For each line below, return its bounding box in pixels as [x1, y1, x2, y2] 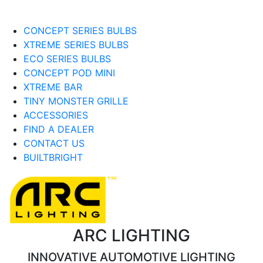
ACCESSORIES [23, 109, 88, 121]
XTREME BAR [23, 81, 82, 93]
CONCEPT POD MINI [23, 67, 115, 79]
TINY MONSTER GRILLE [23, 95, 129, 107]
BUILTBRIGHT [23, 151, 83, 163]
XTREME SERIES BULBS [23, 39, 129, 50]
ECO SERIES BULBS [23, 53, 111, 65]
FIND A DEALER [23, 123, 94, 135]
